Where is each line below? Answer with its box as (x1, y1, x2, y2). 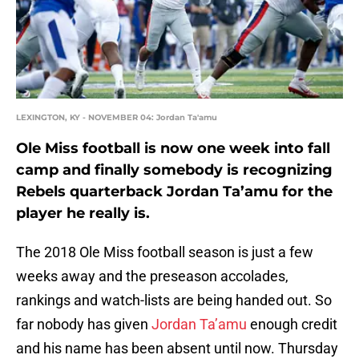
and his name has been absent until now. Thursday (16, 340, 338, 357)
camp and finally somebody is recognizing (16, 161, 333, 179)
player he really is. (16, 204, 150, 223)
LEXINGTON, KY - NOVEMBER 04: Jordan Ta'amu (16, 112, 217, 123)
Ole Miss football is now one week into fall (16, 139, 330, 158)
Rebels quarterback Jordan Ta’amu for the (16, 183, 333, 201)
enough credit (247, 316, 337, 333)
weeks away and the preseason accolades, (16, 268, 288, 285)
